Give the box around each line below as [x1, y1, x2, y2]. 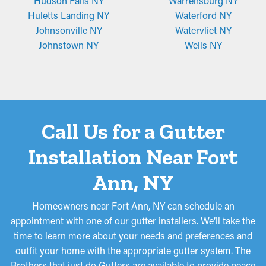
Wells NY [185, 39, 222, 51]
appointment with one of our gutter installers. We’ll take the [11, 214, 255, 227]
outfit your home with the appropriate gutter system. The [15, 244, 251, 256]
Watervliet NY [175, 24, 232, 36]
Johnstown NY [39, 39, 99, 51]
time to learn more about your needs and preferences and [14, 229, 252, 242]
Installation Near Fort [28, 144, 237, 170]
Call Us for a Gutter [41, 119, 225, 144]
